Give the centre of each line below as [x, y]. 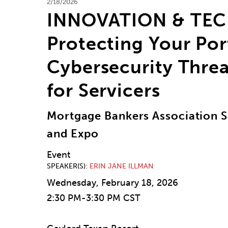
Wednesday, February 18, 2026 [112, 183]
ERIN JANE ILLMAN [122, 166]
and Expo [73, 134]
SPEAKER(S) [66, 166]
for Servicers [104, 91]
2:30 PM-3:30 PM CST [94, 198]
